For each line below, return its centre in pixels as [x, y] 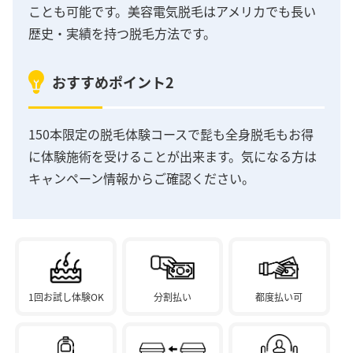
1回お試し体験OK [66, 296]
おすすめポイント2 [113, 82]
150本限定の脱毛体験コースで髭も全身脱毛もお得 [171, 134]
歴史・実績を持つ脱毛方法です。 [122, 33]
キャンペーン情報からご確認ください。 [141, 178]
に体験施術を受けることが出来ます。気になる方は [173, 156]
